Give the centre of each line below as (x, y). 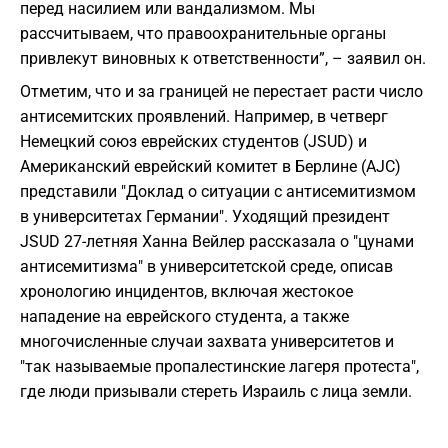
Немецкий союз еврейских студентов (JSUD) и (193, 142)
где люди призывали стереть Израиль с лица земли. (216, 392)
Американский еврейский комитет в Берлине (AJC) (210, 167)
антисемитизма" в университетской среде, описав (206, 267)
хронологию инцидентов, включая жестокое (186, 292)
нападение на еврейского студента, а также (184, 317)
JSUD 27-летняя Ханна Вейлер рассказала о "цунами (217, 242)
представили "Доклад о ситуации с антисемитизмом (218, 192)
